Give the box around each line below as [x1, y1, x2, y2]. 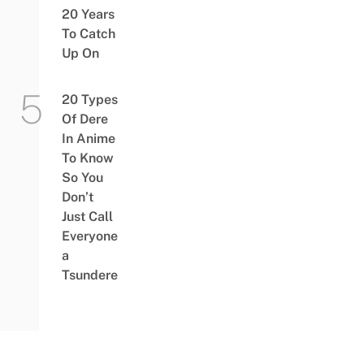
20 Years [61, 6, 115, 23]
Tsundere [61, 267, 118, 284]
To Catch [61, 26, 115, 42]
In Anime [61, 131, 115, 147]
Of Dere [61, 111, 108, 128]
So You [61, 170, 103, 186]
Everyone [61, 228, 118, 245]
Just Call [61, 209, 113, 225]
